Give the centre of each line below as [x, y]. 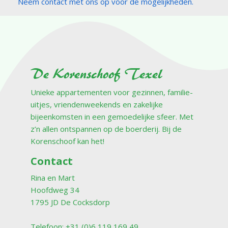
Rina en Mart [53, 177]
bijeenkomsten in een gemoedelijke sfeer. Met [112, 116]
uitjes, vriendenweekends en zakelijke [97, 104]
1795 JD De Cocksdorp [70, 202]
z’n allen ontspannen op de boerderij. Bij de [106, 129]
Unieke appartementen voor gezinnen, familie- [112, 92]
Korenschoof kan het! [67, 141]
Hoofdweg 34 [55, 190]
